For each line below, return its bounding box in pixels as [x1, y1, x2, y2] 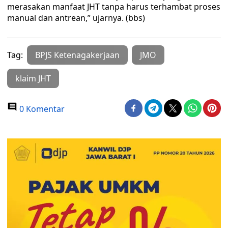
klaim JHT [15, 73, 51, 84]
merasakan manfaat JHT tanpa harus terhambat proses [7, 1, 220, 12]
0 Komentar [17, 103, 65, 115]
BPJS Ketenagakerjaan [35, 49, 120, 61]
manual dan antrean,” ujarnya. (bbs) [7, 12, 145, 23]
